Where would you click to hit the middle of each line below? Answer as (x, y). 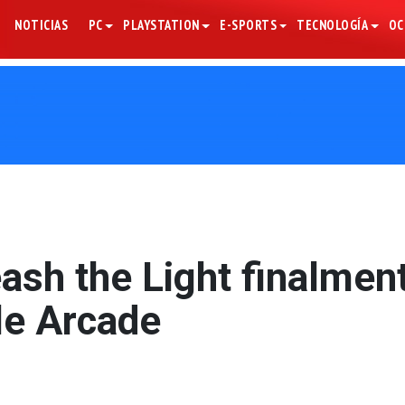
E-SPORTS (249, 25)
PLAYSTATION (161, 25)
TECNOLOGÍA (333, 25)
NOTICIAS (42, 25)
